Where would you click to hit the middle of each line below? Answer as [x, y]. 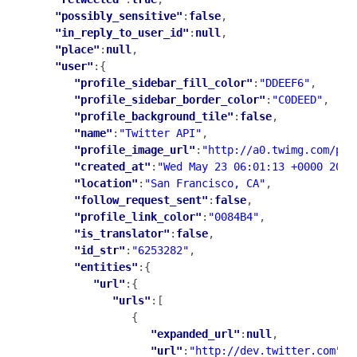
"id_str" [100, 250]
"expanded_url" [195, 333]
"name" [93, 133]
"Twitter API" [160, 133]
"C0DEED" [297, 99]
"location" [106, 183]
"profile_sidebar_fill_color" [163, 82]
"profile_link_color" [138, 216]
